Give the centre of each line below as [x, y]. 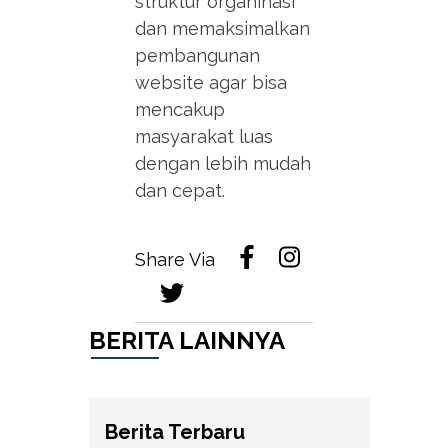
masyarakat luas [204, 136]
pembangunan [198, 55]
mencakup [180, 109]
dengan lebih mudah [223, 163]
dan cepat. [180, 190]
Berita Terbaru [174, 432]
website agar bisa [211, 82]
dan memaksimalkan [223, 28]
